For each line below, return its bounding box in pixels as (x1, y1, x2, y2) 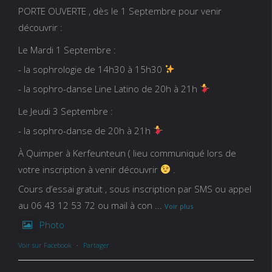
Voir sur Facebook (18, 240, 72, 250)
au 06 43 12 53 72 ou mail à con (18, 199, 152, 211)
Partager (83, 240, 109, 250)
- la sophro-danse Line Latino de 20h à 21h (18, 82, 200, 95)
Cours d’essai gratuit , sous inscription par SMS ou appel (18, 182, 251, 195)
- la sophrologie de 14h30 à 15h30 (18, 63, 165, 75)
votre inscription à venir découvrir (18, 163, 160, 175)
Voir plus (164, 201, 193, 211)
